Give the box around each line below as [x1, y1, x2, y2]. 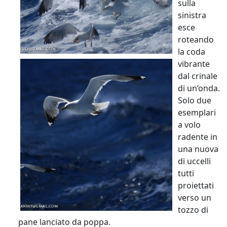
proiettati [178, 179, 214, 191]
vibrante [178, 58, 210, 69]
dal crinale [178, 70, 217, 82]
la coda [178, 46, 205, 57]
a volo [178, 119, 201, 130]
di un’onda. [178, 82, 220, 94]
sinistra [178, 9, 206, 21]
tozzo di [178, 204, 208, 215]
